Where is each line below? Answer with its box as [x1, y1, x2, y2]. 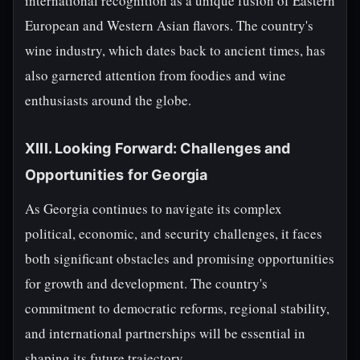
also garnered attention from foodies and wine [25, 66, 286, 84]
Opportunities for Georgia [25, 166, 208, 183]
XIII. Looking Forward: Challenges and [25, 140, 291, 157]
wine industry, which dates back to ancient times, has [25, 41, 325, 59]
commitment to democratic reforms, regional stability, [25, 299, 329, 317]
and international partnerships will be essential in [25, 324, 305, 342]
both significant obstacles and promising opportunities [25, 249, 334, 268]
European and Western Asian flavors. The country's [25, 16, 313, 35]
